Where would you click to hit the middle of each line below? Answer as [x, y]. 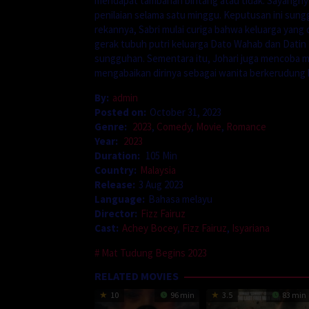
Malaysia [158, 170]
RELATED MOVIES [137, 276]
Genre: [112, 126]
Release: [115, 184]
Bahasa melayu [180, 199]
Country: [116, 170]
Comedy [174, 126]
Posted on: [120, 112]
